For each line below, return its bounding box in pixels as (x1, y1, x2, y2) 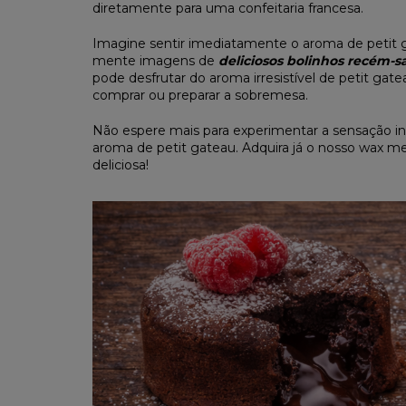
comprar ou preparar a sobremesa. (92, 86, 308, 103)
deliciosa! (92, 156, 152, 173)
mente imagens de (92, 52, 218, 69)
